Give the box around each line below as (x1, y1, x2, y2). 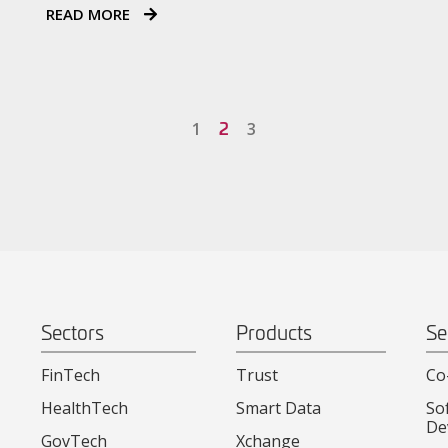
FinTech (40, 363, 100, 386)
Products (235, 318, 312, 345)
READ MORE (46, 4, 134, 25)
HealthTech (40, 396, 128, 419)
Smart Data (235, 396, 321, 419)
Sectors (40, 318, 104, 345)
